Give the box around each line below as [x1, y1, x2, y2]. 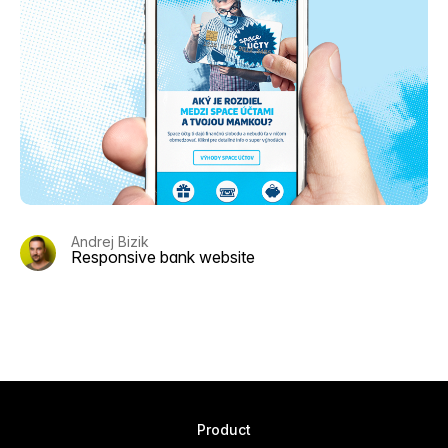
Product [197, 421, 251, 438]
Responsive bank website [71, 247, 255, 267]
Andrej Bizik [71, 233, 149, 250]
